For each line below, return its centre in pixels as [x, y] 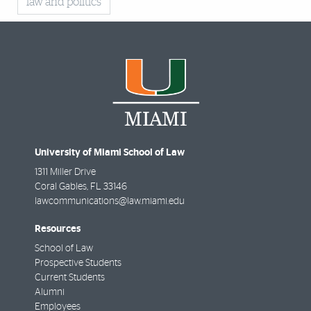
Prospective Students [78, 263]
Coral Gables [61, 186]
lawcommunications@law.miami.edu [110, 201]
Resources [58, 228]
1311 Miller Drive [65, 172]
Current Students [70, 277]
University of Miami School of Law [110, 152]
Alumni [50, 292]
